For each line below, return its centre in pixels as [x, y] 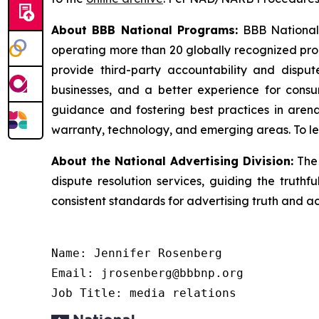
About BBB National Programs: [145, 30]
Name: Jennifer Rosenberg [137, 253]
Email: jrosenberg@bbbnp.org [147, 273]
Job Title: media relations [144, 293]
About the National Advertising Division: [172, 161]
